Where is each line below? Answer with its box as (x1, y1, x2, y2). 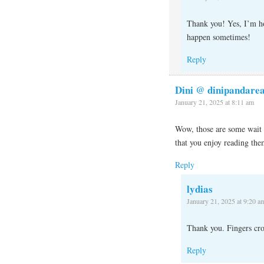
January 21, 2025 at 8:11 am (175, 97, 254, 107)
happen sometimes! (187, 31, 250, 43)
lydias (187, 181, 213, 197)
